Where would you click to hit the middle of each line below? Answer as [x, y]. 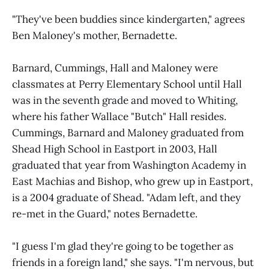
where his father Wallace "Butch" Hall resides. [119, 116]
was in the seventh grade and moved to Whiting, [125, 100]
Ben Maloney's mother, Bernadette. [95, 35]
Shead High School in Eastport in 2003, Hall [115, 149]
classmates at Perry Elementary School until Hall [127, 84]
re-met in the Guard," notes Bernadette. [105, 214]
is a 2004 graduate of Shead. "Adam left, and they [126, 198]
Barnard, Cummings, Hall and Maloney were [115, 68]
